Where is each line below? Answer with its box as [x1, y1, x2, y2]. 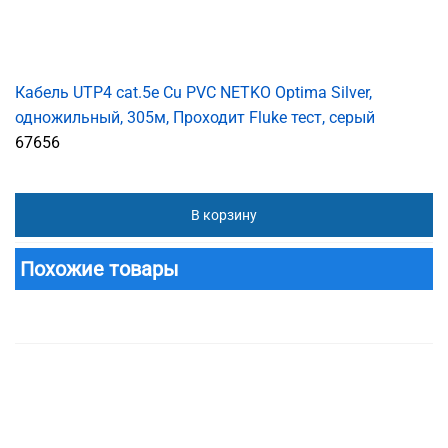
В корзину [191, 206, 257, 223]
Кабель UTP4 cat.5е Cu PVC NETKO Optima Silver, [15, 82, 372, 102]
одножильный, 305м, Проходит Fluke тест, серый [15, 107, 375, 127]
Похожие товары [20, 256, 179, 281]
